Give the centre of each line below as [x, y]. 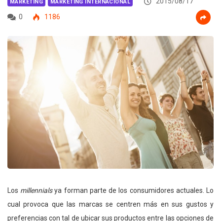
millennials [37, 191]
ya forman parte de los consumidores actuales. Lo [133, 191]
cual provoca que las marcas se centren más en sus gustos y [110, 204]
